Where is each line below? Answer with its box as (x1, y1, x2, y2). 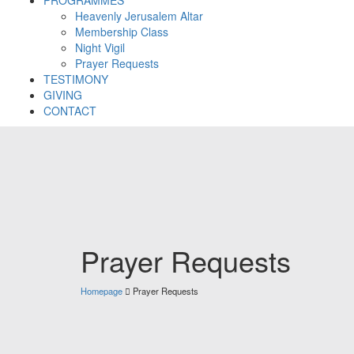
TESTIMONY (43, 70, 108, 87)
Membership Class (75, 23, 168, 40)
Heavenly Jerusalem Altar (75, 7, 203, 24)
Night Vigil (75, 39, 125, 55)
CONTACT (43, 102, 96, 119)
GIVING (43, 86, 82, 103)
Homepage (81, 284, 122, 297)
